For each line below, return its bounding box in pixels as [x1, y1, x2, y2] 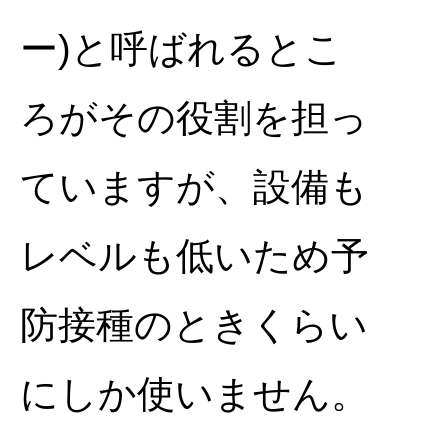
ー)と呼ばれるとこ [20, 27, 343, 71]
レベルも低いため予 [20, 234, 369, 278]
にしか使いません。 [20, 372, 369, 416]
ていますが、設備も [20, 165, 368, 209]
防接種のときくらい [20, 303, 368, 347]
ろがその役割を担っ [20, 96, 368, 140]
